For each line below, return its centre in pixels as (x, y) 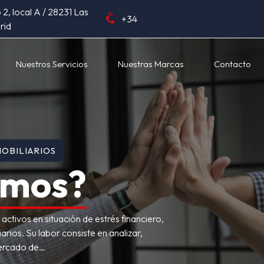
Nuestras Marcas (151, 64)
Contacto (232, 64)
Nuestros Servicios (52, 64)
